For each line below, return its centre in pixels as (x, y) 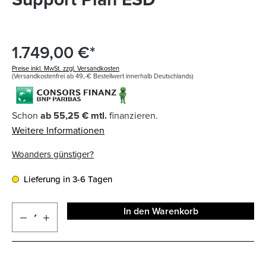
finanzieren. (132, 115)
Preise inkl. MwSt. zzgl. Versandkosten (66, 69)
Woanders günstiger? (53, 154)
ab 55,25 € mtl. (74, 116)
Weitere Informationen (58, 130)
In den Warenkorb (161, 211)
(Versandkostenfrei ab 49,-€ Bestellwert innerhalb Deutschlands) (103, 76)
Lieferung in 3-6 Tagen (68, 179)
